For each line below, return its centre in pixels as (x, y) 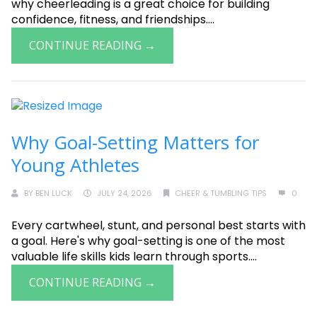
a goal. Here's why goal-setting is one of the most (148, 241)
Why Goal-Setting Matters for (135, 142)
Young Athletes (75, 165)
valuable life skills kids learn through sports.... (134, 257)
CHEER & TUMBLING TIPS (221, 193)
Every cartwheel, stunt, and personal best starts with (158, 225)
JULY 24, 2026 (125, 193)
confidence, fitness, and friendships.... (113, 19)
